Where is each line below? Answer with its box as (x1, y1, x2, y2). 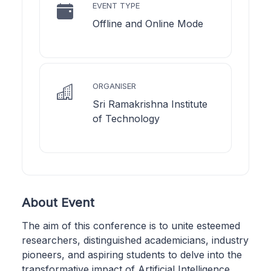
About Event (22, 194, 94, 210)
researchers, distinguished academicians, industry (22, 233, 249, 246)
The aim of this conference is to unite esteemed (22, 219, 240, 232)
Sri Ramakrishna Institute (93, 97, 207, 110)
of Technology (93, 112, 160, 125)
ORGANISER (93, 80, 136, 91)
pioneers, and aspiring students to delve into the (22, 248, 242, 261)
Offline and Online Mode (93, 17, 203, 30)
